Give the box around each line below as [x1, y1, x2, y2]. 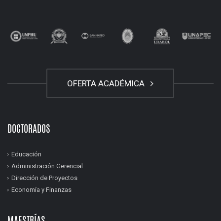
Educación [11, 150, 41, 158]
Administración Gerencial [11, 162, 83, 170]
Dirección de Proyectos [11, 174, 77, 182]
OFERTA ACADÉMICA [67, 78, 148, 89]
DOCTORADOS [7, 121, 50, 136]
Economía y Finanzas [11, 186, 72, 194]
